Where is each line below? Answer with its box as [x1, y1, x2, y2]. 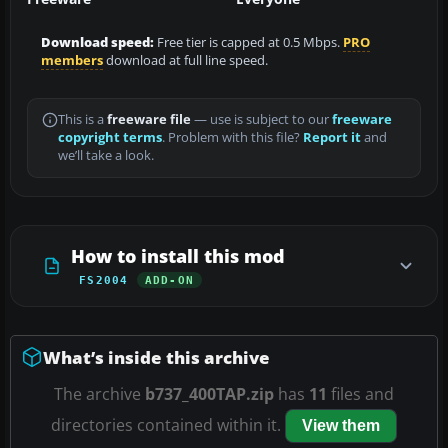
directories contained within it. [51, 413, 285, 436]
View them [302, 416, 380, 434]
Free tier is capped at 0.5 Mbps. [154, 33, 343, 51]
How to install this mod [71, 243, 285, 268]
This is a [58, 110, 107, 128]
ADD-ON [144, 273, 195, 286]
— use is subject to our [191, 110, 332, 128]
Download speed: [41, 33, 154, 51]
